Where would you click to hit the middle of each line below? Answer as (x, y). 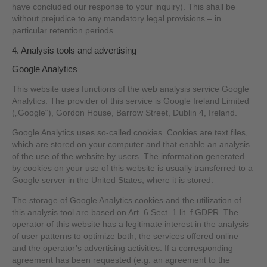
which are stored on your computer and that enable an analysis (131, 145)
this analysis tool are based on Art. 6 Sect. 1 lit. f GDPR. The (125, 213)
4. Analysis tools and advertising (74, 50)
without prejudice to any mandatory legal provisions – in (117, 19)
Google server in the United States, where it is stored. (113, 181)
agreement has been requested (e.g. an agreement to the (121, 260)
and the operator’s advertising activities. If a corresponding (123, 249)
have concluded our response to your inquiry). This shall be (124, 7)
